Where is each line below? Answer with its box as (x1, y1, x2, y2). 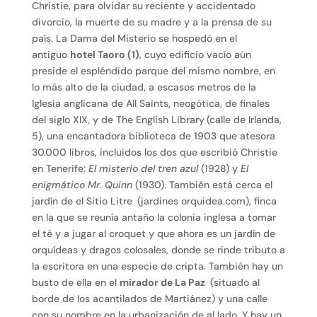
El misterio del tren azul (88, 162, 198, 175)
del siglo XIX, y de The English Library (31, 113, 204, 127)
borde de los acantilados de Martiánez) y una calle (31, 292, 267, 306)
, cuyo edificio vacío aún (139, 48, 251, 62)
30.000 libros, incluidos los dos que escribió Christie (31, 146, 277, 159)
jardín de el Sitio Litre (31, 195, 132, 208)
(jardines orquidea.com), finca (134, 195, 277, 208)
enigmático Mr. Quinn (31, 178, 132, 192)
